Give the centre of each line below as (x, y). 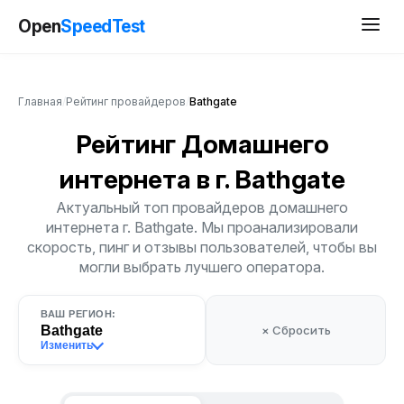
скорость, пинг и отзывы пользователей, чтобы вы (202, 247)
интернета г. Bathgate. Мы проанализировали (202, 227)
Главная (40, 101)
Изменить (67, 345)
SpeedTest (103, 26)
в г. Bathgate (271, 179)
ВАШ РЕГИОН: (78, 314)
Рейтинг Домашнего (202, 144)
